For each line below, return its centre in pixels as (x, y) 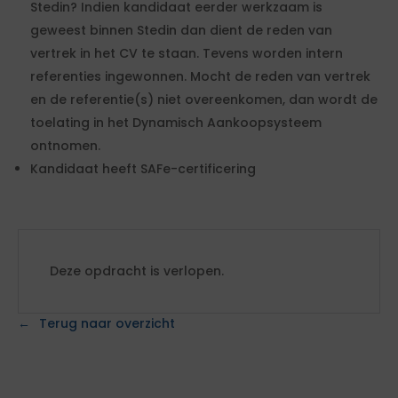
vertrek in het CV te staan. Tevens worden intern (187, 54)
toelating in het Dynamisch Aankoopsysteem (176, 123)
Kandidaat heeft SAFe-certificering (143, 169)
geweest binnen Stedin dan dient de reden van (181, 31)
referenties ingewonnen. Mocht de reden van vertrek (200, 77)
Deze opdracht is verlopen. (137, 271)
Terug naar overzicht (107, 324)
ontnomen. (65, 146)
